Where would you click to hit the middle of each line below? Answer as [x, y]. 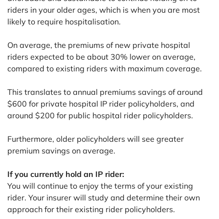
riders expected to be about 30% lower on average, [101, 57]
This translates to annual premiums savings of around [105, 92]
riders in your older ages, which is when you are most [104, 10]
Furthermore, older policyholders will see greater [96, 139]
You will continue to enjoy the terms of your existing [100, 186]
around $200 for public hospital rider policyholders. [100, 116]
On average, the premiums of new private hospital [99, 45]
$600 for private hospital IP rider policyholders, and [101, 104]
